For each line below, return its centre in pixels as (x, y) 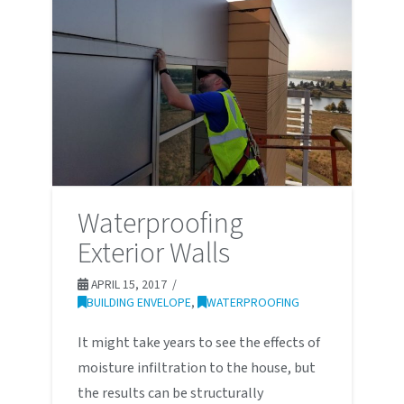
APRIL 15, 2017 (127, 285)
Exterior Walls (153, 254)
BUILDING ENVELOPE (138, 303)
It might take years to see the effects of (198, 343)
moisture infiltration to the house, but (196, 368)
